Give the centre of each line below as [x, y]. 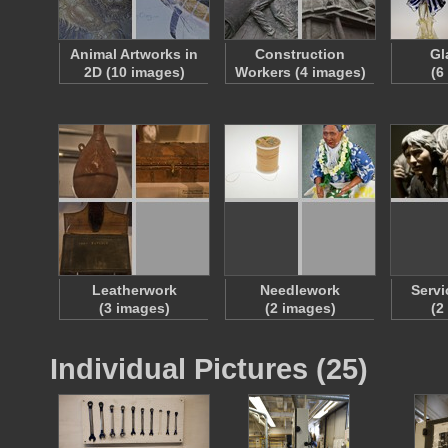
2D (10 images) [134, 72]
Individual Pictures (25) [209, 368]
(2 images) [300, 308]
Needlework [300, 290]
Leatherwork [134, 290]
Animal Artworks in [134, 54]
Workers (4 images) [300, 72]
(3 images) [134, 308]
